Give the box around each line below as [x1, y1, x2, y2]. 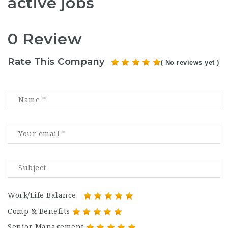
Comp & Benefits [8, 207, 70, 215]
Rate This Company [8, 56, 105, 67]
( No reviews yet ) [160, 59, 219, 66]
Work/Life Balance [8, 191, 76, 199]
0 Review [8, 29, 82, 48]
